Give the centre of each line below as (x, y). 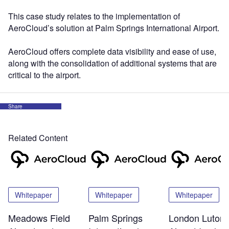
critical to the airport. (44, 75)
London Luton (197, 218)
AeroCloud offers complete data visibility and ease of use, (112, 52)
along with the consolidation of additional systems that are (112, 63)
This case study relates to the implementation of (94, 16)
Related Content (38, 138)
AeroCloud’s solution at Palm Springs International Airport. (114, 28)
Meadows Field (39, 218)
